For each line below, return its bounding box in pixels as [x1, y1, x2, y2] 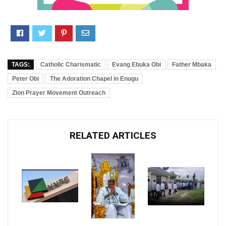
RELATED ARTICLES [70, 129, 156, 141]
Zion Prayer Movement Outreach [12, 89, 105, 96]
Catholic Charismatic [40, 61, 101, 68]
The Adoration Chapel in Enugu [50, 75, 138, 82]
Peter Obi [12, 75, 39, 82]
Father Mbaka [172, 61, 211, 68]
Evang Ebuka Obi [112, 61, 161, 68]
